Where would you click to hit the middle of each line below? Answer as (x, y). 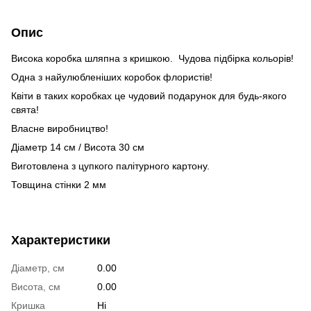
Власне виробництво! (60, 128)
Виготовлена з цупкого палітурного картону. (110, 166)
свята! (25, 110)
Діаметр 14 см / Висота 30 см (78, 147)
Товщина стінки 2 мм (59, 185)
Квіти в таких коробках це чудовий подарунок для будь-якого (149, 96)
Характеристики (61, 240)
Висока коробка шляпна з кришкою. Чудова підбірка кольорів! (152, 58)
